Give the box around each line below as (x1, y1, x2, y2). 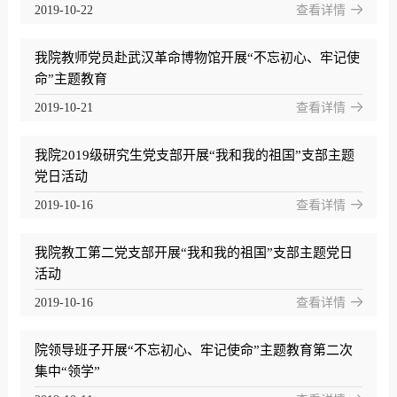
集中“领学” (34, 364, 100, 379)
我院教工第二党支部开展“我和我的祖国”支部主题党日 (34, 245, 353, 261)
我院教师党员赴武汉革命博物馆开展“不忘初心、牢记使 (34, 51, 360, 66)
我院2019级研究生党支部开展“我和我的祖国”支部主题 (34, 148, 354, 163)
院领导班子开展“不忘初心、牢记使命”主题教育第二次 (34, 343, 353, 358)
